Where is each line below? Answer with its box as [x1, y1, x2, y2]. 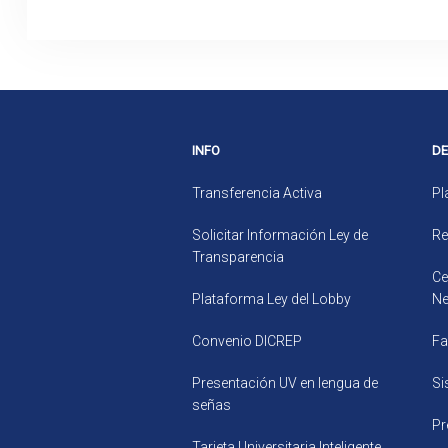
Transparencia [192, 249, 284, 265]
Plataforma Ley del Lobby [192, 291, 351, 307]
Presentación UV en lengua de [192, 375, 378, 391]
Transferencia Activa [192, 185, 322, 201]
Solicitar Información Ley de [192, 227, 368, 243]
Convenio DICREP [192, 333, 302, 349]
